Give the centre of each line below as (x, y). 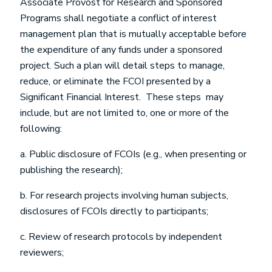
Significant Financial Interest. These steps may (122, 97)
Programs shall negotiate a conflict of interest (118, 18)
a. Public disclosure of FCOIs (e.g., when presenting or (133, 154)
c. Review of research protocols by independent (121, 237)
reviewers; (42, 253)
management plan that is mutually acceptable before (133, 34)
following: (41, 129)
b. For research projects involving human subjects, (124, 195)
